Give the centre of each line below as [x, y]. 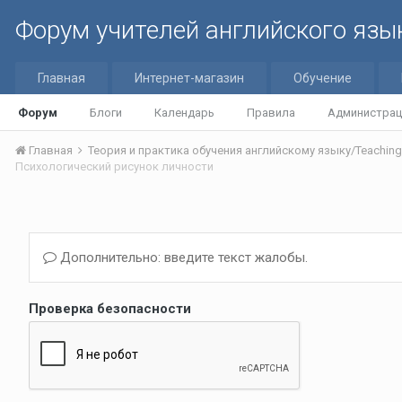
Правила [271, 113]
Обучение [323, 78]
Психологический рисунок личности [114, 166]
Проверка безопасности [110, 309]
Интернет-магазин [189, 78]
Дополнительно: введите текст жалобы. [182, 258]
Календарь [184, 113]
